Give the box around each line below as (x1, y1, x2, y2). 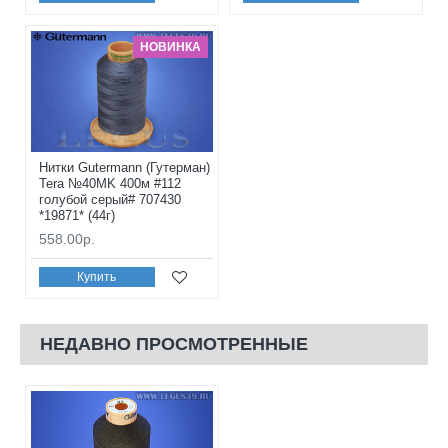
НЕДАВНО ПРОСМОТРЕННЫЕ (40, 333, 308, 354)
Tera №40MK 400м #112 (39, 175, 181, 191)
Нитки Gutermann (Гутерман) (39, 159, 210, 175)
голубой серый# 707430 (39, 191, 181, 207)
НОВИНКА (139, 39, 201, 54)
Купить (77, 270, 117, 285)
